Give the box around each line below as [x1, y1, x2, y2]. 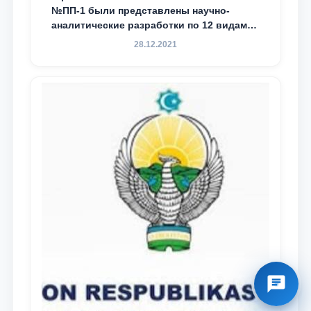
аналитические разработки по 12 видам [51, 19, 247, 31]
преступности [51, 34, 119, 45]
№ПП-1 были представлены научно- [51, 5, 230, 16]
